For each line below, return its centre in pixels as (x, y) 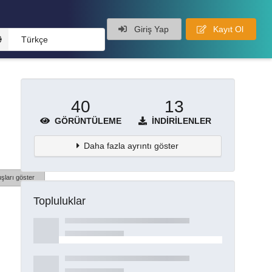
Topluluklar (59, 201)
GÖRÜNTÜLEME (87, 121)
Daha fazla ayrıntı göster (131, 145)
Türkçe (34, 40)
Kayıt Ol (227, 29)
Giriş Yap (150, 29)
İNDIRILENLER (181, 121)
